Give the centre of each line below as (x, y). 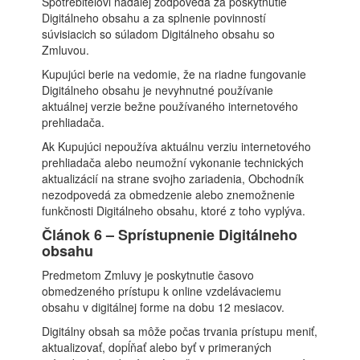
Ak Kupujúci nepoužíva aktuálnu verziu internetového (177, 146)
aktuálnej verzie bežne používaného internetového (170, 106)
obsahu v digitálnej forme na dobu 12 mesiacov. (164, 307)
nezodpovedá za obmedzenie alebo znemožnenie (169, 194)
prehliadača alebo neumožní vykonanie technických (173, 162)
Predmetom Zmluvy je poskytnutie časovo (148, 275)
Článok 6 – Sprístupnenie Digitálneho (170, 235)
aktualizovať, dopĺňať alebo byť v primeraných (157, 347)
